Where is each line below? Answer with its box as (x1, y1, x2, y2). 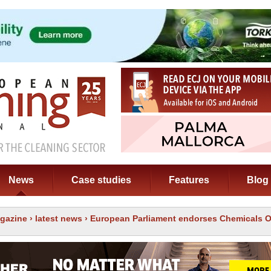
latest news (35, 214, 82, 223)
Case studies (71, 175, 131, 185)
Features (169, 175, 209, 185)
